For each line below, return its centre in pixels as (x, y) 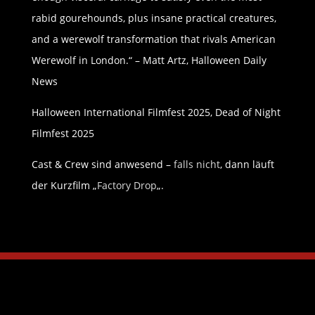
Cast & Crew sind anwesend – (102, 165)
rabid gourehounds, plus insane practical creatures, (154, 18)
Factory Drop (127, 186)
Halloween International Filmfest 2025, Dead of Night (156, 112)
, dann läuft (247, 165)
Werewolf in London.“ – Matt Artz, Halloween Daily (149, 60)
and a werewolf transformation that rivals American (153, 39)
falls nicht (197, 165)
